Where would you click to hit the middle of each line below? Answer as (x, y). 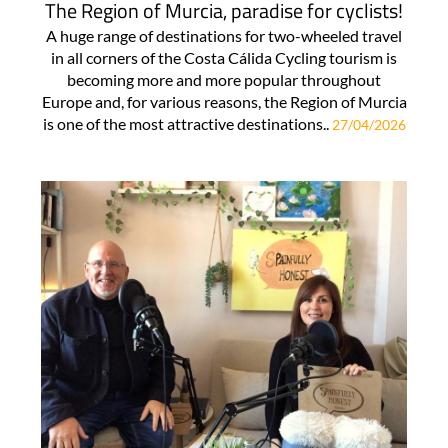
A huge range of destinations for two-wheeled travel (224, 35)
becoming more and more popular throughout (224, 79)
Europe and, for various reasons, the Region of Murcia (224, 101)
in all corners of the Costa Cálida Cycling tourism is (224, 57)
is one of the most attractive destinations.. (187, 123)
